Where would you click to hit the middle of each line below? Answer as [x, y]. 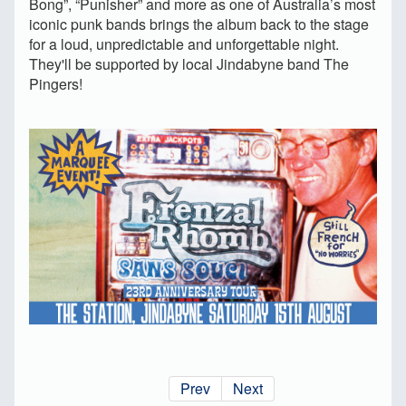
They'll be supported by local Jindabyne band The [189, 64]
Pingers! [56, 84]
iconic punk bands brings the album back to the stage [199, 24]
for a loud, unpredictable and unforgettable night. [184, 44]
